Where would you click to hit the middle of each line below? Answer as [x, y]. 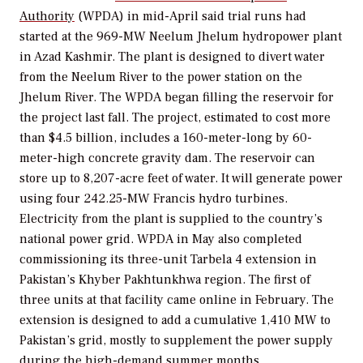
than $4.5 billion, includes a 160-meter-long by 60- [166, 138]
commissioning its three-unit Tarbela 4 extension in [168, 260]
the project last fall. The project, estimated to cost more [175, 118]
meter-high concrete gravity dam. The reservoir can [167, 158]
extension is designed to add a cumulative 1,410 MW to [175, 320]
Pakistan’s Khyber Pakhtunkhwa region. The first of [165, 280]
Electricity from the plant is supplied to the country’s [171, 219]
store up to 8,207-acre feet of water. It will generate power [181, 179]
